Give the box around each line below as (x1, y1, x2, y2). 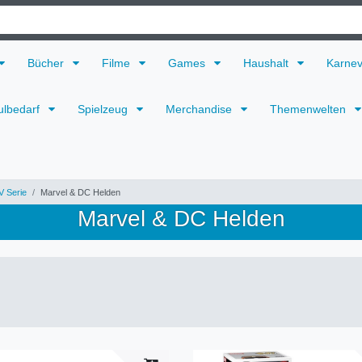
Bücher (27, 56, 67, 69)
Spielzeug (78, 103, 131, 116)
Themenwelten (270, 103, 349, 116)
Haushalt (243, 56, 292, 69)
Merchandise (166, 103, 235, 116)
